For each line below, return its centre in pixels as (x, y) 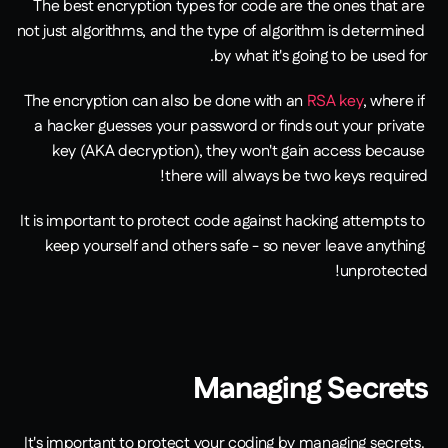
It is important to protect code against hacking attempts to (222, 222)
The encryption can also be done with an (165, 102)
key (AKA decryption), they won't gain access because (238, 152)
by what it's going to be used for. (320, 57)
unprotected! (383, 272)
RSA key (334, 102)
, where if (393, 102)
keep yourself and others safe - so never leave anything (234, 247)
